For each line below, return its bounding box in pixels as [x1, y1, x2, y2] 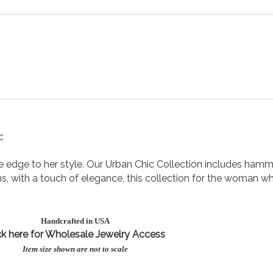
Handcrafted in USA [40, 216, 110, 225]
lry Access [119, 229, 166, 240]
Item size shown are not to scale [22, 244, 128, 253]
